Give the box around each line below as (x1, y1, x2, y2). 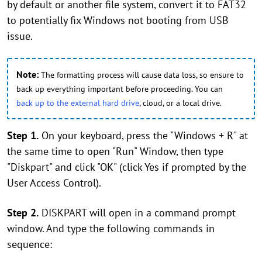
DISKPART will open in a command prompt (39, 206, 236, 220)
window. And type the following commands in (7, 222, 215, 236)
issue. (7, 29, 33, 43)
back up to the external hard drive (16, 98, 139, 109)
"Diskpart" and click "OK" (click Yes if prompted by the (7, 160, 246, 174)
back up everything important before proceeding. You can (16, 84, 223, 95)
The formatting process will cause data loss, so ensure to (39, 70, 244, 81)
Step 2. (7, 206, 39, 220)
